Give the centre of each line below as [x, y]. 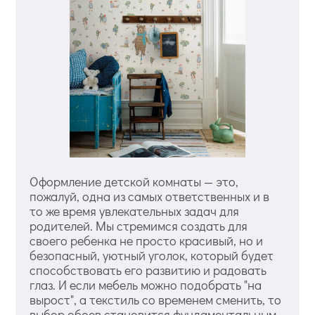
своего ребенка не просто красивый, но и [147, 240]
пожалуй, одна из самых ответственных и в [150, 196]
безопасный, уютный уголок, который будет [152, 255]
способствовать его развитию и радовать [148, 270]
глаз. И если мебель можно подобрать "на [146, 284]
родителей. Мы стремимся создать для [139, 225]
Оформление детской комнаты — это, [134, 181]
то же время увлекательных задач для [135, 211]
